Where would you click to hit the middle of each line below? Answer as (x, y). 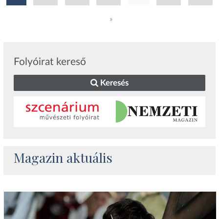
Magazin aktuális (63, 157)
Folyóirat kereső (50, 62)
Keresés (113, 83)
